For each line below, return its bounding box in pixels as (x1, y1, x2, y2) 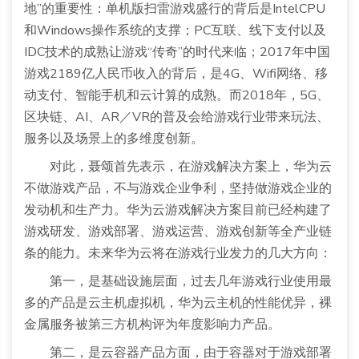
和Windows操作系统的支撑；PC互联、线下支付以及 (24, 22, 326, 40)
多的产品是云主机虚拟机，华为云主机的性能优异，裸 (24, 294, 332, 313)
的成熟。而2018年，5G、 (178, 87, 329, 105)
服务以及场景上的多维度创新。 (24, 130, 204, 148)
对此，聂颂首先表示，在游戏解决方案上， (50, 158, 293, 176)
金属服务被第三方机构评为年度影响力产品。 (24, 316, 280, 334)
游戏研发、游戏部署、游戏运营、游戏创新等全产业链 (24, 223, 332, 241)
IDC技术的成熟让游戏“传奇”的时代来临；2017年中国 (24, 43, 330, 62)
